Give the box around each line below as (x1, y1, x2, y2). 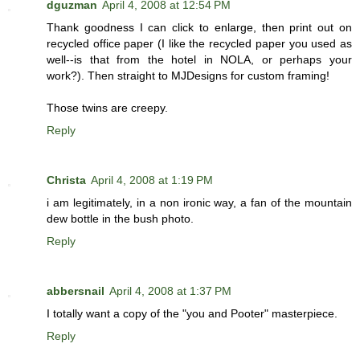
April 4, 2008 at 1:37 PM (109, 284, 231, 298)
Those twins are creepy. (47, 101, 168, 115)
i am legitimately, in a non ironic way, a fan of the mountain (47, 196, 352, 210)
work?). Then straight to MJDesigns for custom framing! (47, 69, 329, 83)
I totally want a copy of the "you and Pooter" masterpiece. (47, 307, 337, 321)
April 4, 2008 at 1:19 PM (91, 174, 213, 187)
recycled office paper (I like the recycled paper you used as (47, 37, 352, 51)
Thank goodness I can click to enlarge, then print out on (47, 21, 352, 35)
